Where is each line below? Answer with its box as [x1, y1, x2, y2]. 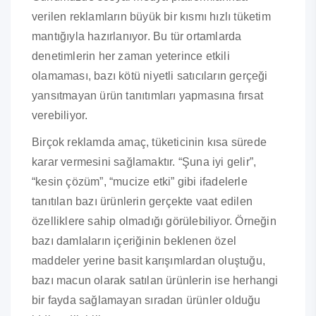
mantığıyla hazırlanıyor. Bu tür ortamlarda [32, 30, 242, 43]
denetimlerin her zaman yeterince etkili [32, 50, 230, 63]
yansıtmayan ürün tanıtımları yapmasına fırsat [32, 90, 264, 102]
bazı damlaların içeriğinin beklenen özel [32, 235, 236, 248]
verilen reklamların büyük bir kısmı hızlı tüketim [32, 11, 271, 23]
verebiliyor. [32, 109, 88, 122]
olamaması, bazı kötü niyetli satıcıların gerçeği [32, 70, 268, 83]
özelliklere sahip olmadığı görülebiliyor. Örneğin [32, 215, 276, 228]
